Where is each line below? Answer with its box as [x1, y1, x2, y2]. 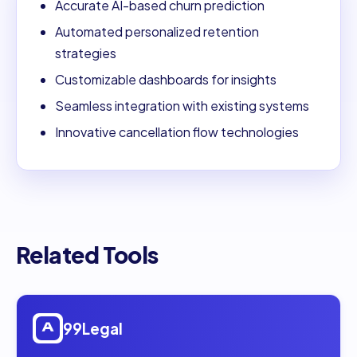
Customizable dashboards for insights [55, 71, 277, 88]
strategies [55, 45, 116, 62]
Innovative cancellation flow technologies [55, 124, 299, 141]
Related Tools [16, 241, 159, 269]
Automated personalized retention [55, 23, 259, 41]
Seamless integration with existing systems [55, 97, 309, 115]
